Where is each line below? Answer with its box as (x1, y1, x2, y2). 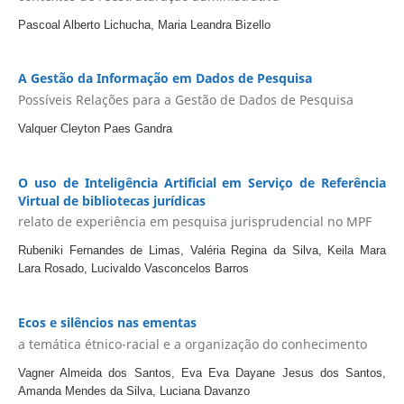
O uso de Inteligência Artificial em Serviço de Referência (17, 173, 387, 191)
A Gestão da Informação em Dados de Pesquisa (17, 69, 312, 87)
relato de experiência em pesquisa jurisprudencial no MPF (17, 213, 372, 231)
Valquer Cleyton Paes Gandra (17, 121, 172, 135)
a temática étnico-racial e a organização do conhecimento (17, 335, 367, 353)
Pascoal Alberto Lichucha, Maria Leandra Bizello (17, 17, 271, 32)
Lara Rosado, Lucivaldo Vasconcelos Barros (17, 262, 249, 276)
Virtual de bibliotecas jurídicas (17, 191, 206, 209)
